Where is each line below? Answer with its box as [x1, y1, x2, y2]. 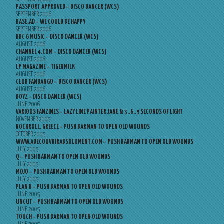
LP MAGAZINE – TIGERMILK [16, 64, 75, 70]
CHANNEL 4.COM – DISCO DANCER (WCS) [16, 49, 107, 55]
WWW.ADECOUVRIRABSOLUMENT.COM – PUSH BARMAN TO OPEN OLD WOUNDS [16, 139, 193, 145]
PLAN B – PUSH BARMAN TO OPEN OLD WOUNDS [16, 184, 123, 190]
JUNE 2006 [16, 101, 40, 108]
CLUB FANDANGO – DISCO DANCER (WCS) [16, 79, 107, 85]
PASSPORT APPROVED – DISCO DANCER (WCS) [16, 4, 119, 10]
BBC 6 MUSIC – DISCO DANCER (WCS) [16, 34, 99, 40]
